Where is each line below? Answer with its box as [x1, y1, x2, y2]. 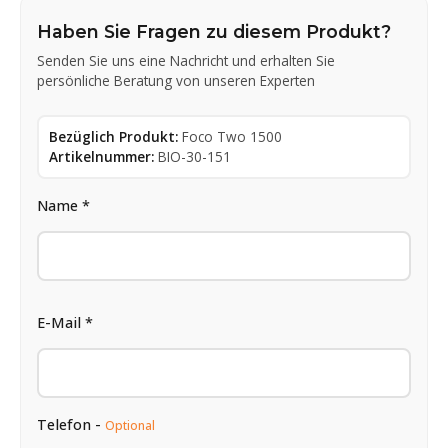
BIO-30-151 [158, 146, 231, 166]
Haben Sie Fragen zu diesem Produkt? [37, 20, 391, 42]
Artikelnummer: [49, 146, 154, 166]
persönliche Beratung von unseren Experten [37, 70, 315, 90]
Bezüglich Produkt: [49, 126, 178, 146]
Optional [105, 416, 155, 434]
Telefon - [37, 414, 105, 434]
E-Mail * [37, 312, 93, 332]
